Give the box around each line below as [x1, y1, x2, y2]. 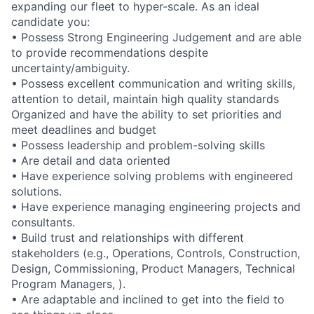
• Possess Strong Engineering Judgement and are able [11, 29, 301, 44]
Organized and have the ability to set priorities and [11, 107, 282, 121]
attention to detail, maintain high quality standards [11, 91, 279, 106]
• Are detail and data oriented [11, 153, 170, 168]
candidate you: [11, 14, 90, 29]
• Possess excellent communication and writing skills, [11, 76, 295, 90]
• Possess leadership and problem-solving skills [11, 137, 265, 152]
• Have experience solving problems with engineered [11, 168, 293, 183]
